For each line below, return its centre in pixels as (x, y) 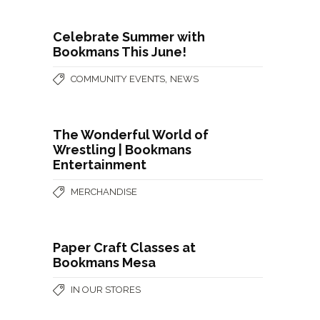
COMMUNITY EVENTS (118, 79)
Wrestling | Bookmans (122, 149)
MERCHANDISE (104, 191)
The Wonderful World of (131, 134)
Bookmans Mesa (104, 262)
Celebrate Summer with (129, 36)
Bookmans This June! (120, 51)
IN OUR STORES (106, 289)
